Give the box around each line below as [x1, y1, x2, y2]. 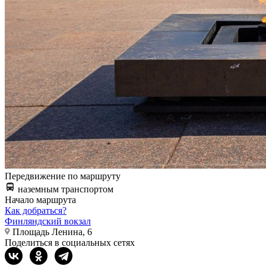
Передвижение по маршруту [5, 171, 121, 182]
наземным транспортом [18, 184, 113, 195]
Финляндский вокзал [5, 216, 91, 227]
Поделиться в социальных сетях [5, 237, 135, 248]
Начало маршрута [5, 195, 76, 205]
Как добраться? [5, 205, 66, 216]
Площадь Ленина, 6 [12, 227, 92, 237]
